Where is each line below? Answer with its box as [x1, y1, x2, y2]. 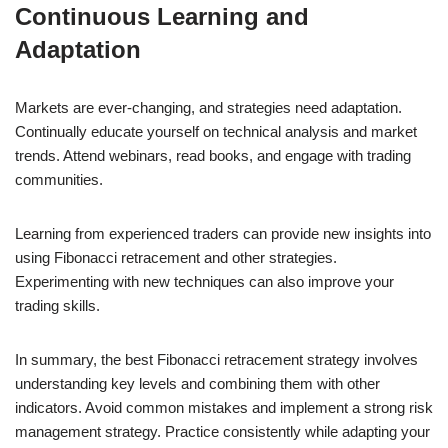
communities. [15, 170, 103, 188]
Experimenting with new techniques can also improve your [15, 272, 394, 290]
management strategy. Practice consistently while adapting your [15, 422, 430, 440]
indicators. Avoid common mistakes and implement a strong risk [15, 398, 433, 416]
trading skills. [15, 296, 100, 314]
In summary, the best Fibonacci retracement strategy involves [15, 350, 418, 368]
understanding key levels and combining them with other [15, 374, 380, 392]
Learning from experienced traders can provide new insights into [15, 224, 431, 242]
